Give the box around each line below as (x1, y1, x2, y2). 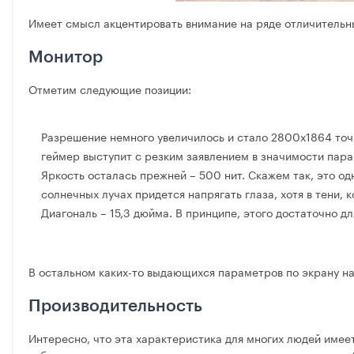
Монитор (28, 49, 103, 66)
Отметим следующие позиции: (28, 80, 191, 98)
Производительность (28, 298, 202, 315)
